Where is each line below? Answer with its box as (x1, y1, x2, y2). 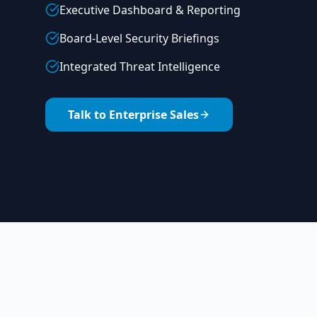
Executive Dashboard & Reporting (59, 2, 241, 18)
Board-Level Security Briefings (59, 30, 219, 46)
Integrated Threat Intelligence (59, 59, 220, 74)
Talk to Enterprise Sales (68, 107, 199, 122)
